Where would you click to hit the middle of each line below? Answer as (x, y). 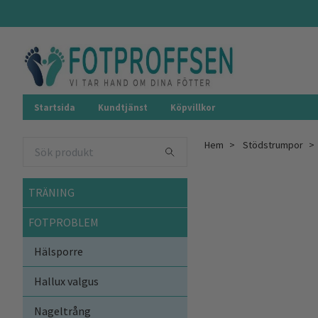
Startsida (55, 108)
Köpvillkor (193, 108)
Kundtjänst (123, 108)
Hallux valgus (66, 281)
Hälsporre (59, 251)
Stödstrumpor (273, 145)
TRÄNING (51, 192)
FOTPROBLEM (64, 222)
